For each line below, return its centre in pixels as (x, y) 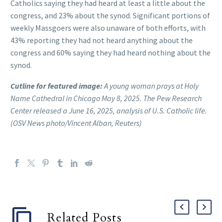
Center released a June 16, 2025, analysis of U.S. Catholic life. (109, 111)
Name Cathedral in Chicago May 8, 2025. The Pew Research (106, 98)
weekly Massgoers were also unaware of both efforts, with (108, 28)
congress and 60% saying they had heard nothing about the (111, 52)
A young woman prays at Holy (151, 86)
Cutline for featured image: (56, 86)
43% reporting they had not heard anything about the (102, 40)
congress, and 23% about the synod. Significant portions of (110, 15)
